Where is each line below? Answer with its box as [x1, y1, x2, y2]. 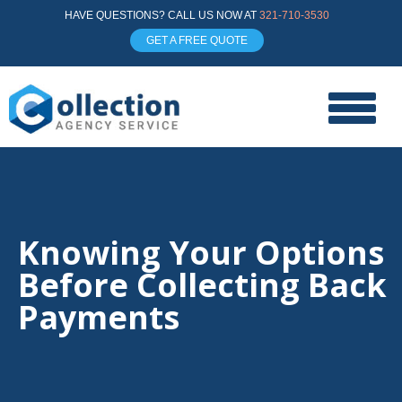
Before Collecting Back [18, 262, 387, 307]
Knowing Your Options [18, 230, 384, 275]
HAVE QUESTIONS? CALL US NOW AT [64, 9, 259, 22]
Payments [18, 294, 179, 339]
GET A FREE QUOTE [145, 34, 248, 47]
